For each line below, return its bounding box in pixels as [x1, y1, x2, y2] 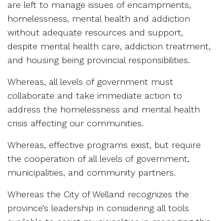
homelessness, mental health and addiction [7, 13, 190, 24]
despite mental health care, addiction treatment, [7, 40, 211, 51]
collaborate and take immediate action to [7, 90, 182, 101]
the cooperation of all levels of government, [7, 153, 189, 164]
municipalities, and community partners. [7, 167, 176, 178]
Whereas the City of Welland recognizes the [7, 188, 189, 199]
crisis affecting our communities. [7, 117, 144, 128]
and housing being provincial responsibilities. [7, 54, 190, 65]
